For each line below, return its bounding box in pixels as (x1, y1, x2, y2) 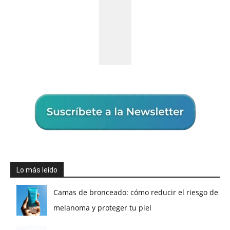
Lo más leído (16, 165, 57, 174)
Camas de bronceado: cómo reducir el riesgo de (53, 187, 218, 197)
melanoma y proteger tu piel (53, 202, 151, 213)
